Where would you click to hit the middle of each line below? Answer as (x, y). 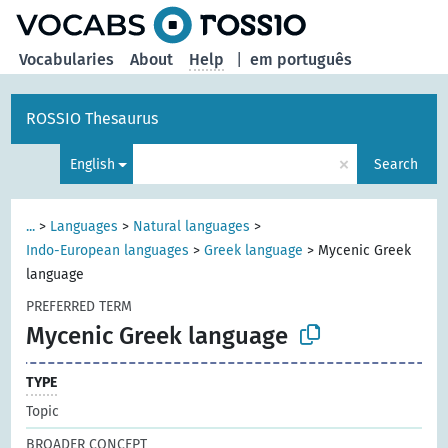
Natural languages (192, 226)
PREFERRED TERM (79, 306)
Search (395, 164)
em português (301, 59)
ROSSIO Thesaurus (92, 118)
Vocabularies (67, 59)
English (92, 164)
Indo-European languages (108, 250)
